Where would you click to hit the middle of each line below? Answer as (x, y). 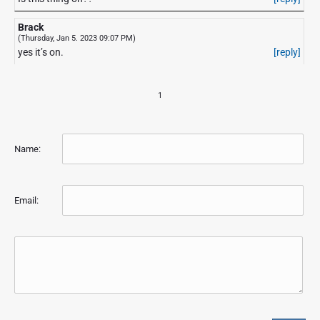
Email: (26, 201)
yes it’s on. (41, 52)
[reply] (287, 52)
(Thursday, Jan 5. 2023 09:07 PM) (77, 37)
